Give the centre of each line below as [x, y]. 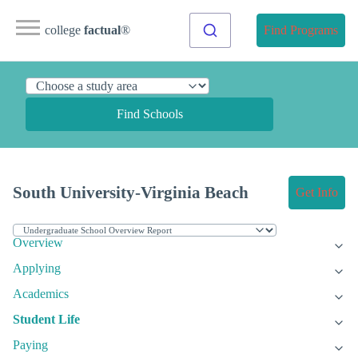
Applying [37, 268]
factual [102, 30]
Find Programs [301, 30]
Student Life [46, 320]
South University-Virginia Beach [131, 193]
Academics [41, 294]
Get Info [317, 193]
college [64, 30]
